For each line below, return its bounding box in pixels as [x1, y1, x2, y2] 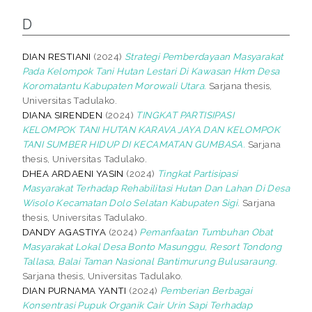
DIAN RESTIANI [22, 50, 91, 62]
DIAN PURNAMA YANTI [22, 284, 127, 296]
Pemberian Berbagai [160, 284, 253, 296]
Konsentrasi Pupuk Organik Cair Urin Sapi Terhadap [22, 299, 253, 311]
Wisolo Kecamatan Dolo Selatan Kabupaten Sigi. [22, 196, 240, 208]
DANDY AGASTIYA [22, 226, 107, 237]
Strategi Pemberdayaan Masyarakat [125, 50, 283, 62]
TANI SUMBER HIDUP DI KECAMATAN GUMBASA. [22, 138, 246, 150]
